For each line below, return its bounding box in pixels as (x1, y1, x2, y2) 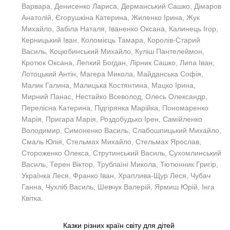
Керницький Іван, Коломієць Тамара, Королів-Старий (22, 35, 200, 44)
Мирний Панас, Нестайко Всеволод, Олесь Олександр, (22, 92, 207, 101)
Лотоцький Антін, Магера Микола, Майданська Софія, (22, 69, 203, 78)
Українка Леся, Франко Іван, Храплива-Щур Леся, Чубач (22, 171, 210, 180)
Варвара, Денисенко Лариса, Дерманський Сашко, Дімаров (22, 2, 221, 10)
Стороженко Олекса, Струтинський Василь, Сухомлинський (22, 148, 221, 157)
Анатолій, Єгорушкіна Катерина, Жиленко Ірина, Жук (22, 13, 200, 22)
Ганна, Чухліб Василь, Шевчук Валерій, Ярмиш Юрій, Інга (22, 182, 215, 191)
